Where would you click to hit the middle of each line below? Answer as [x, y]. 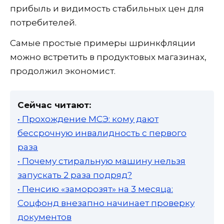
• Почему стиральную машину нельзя [101, 161]
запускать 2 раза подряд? [75, 175]
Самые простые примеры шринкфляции [103, 43]
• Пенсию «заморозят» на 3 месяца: [95, 189]
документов [44, 217]
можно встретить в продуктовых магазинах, [108, 57]
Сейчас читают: [54, 105]
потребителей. [43, 22]
